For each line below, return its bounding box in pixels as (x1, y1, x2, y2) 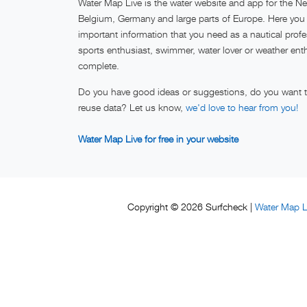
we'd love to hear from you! (186, 101, 298, 114)
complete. (78, 60, 119, 72)
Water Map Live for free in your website (78, 133, 238, 145)
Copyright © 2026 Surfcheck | (127, 201, 255, 213)
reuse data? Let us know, (78, 101, 186, 114)
